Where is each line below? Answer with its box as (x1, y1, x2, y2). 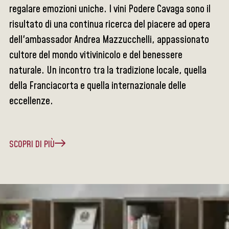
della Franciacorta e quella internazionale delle (9, 79, 187, 94)
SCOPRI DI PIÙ (9, 138, 55, 151)
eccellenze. (9, 94, 54, 109)
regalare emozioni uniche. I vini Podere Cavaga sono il (9, 2, 211, 17)
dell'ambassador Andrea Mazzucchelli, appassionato (9, 33, 210, 48)
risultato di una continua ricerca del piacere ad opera (9, 17, 211, 32)
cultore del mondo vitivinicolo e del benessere (9, 48, 183, 63)
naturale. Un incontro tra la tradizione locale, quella (9, 63, 207, 78)
